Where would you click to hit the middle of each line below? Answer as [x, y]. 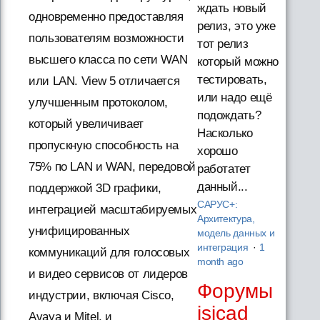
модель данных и [236, 234]
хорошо [217, 151]
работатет [224, 169]
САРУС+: [217, 205]
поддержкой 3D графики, [95, 188]
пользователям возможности [106, 38]
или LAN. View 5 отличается [104, 81]
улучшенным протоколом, [98, 102]
